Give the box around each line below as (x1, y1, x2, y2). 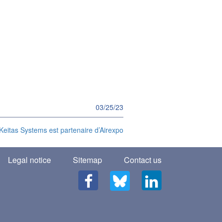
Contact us (124, 154, 162, 166)
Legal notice (8, 154, 51, 166)
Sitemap (73, 154, 102, 166)
